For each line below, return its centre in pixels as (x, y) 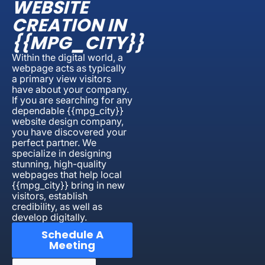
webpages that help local (67, 174)
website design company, (68, 121)
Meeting (72, 245)
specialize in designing (62, 153)
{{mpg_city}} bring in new (68, 185)
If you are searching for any (72, 100)
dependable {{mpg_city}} (68, 110)
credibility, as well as (57, 206)
